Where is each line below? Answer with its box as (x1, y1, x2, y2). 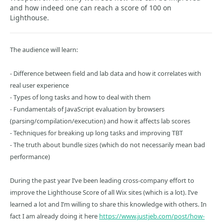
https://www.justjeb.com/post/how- (99, 212, 205, 221)
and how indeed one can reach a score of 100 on (10, 3, 171, 12)
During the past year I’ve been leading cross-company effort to (10, 176, 194, 185)
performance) (10, 152, 50, 161)
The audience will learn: (10, 45, 78, 54)
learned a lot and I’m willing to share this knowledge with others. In (10, 200, 207, 209)
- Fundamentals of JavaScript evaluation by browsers (10, 105, 165, 113)
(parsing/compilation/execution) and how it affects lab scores (10, 116, 190, 125)
